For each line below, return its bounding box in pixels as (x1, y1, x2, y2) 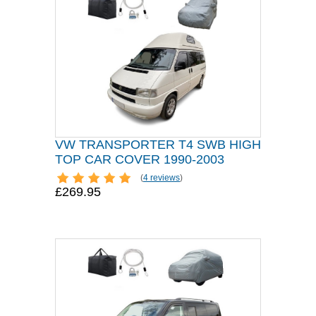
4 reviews (143, 173, 180, 183)
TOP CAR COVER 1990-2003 (55, 152, 224, 166)
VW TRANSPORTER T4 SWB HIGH (55, 138, 261, 152)
